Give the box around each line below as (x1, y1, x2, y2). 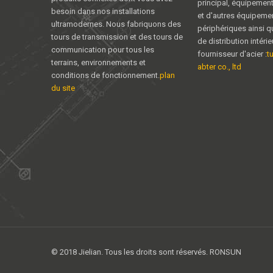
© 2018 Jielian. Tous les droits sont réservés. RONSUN (51, 247, 241, 257)
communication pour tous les (51, 45, 154, 55)
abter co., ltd (197, 62, 241, 72)
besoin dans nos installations (51, 7, 155, 16)
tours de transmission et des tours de (51, 32, 183, 42)
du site (51, 83, 75, 93)
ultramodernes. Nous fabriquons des (51, 19, 181, 29)
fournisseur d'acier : (197, 49, 267, 59)
